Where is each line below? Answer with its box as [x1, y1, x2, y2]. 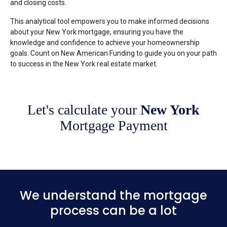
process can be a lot [50, 202, 177, 219]
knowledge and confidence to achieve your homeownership [10, 38, 200, 47]
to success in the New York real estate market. [10, 59, 158, 68]
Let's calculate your [27, 101, 140, 118]
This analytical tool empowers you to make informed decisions [10, 17, 209, 25]
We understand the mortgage [20, 186, 207, 204]
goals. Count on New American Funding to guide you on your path [10, 49, 217, 57]
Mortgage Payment [59, 117, 168, 133]
